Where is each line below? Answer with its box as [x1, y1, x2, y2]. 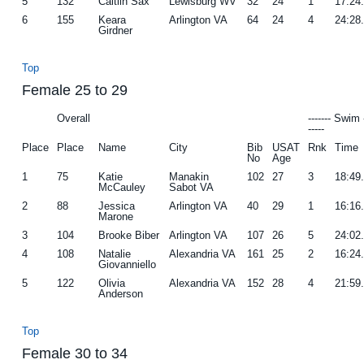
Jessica [98, 199, 136, 212]
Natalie [98, 247, 132, 260]
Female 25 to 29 [22, 81, 128, 98]
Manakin [169, 170, 210, 183]
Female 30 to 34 [22, 344, 128, 362]
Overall [57, 111, 91, 124]
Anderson [98, 287, 144, 300]
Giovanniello [98, 258, 157, 271]
